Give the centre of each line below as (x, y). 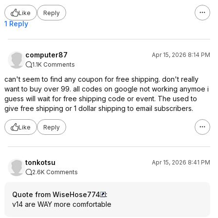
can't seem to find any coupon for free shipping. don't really (101, 79)
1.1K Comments (54, 64)
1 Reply (16, 24)
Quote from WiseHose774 (56, 194)
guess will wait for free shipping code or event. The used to (101, 99)
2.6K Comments (55, 172)
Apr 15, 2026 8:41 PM (181, 162)
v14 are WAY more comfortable (62, 204)
